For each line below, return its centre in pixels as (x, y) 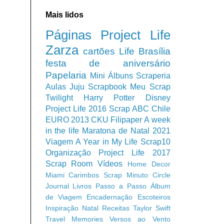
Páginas (68, 35)
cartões (99, 51)
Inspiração (62, 208)
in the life (62, 130)
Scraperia (153, 75)
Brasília (154, 51)
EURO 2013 (67, 119)
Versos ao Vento (140, 219)
